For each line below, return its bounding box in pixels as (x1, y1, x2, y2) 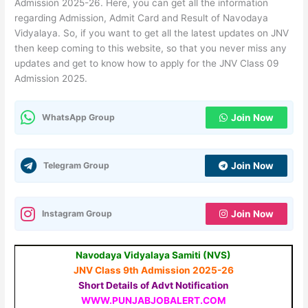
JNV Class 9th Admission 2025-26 (73, 265, 234, 276)
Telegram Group (43, 160, 110, 171)
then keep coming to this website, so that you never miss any (14, 42, 287, 54)
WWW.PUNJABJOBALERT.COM (80, 295, 226, 307)
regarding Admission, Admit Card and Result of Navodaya (14, 12, 269, 23)
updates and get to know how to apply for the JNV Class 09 (14, 57, 280, 69)
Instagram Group (42, 208, 113, 219)
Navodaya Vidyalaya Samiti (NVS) (76, 250, 232, 261)
